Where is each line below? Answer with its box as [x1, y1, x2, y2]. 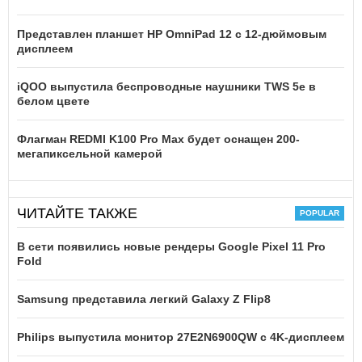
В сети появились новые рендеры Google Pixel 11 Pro [17, 240, 326, 254]
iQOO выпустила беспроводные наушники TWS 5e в [17, 80, 316, 94]
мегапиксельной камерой [17, 147, 162, 161]
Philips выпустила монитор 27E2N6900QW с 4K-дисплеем [17, 330, 344, 344]
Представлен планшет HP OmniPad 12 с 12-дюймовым [17, 27, 326, 41]
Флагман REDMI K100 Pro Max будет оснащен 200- [17, 133, 300, 146]
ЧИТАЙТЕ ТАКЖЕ [17, 205, 137, 222]
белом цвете [17, 95, 90, 108]
